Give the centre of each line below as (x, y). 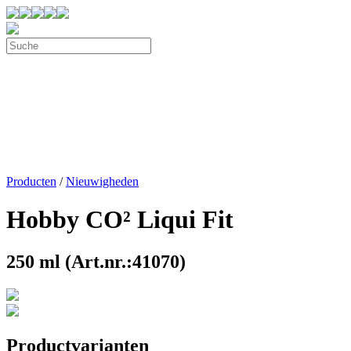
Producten (31, 181)
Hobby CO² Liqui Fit (120, 220)
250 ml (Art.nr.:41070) (96, 261)
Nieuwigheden (102, 181)
